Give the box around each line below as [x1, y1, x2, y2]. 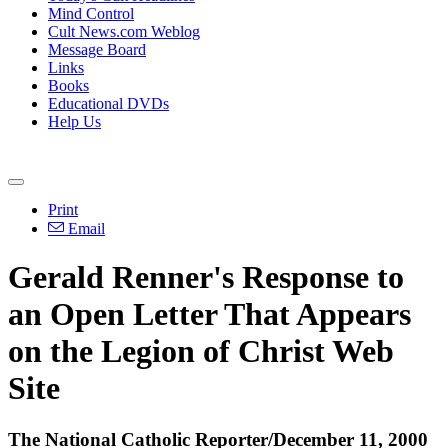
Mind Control [48, 5, 134, 22]
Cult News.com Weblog [48, 23, 200, 40]
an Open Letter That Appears [8, 296, 411, 333]
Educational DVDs [48, 95, 169, 112]
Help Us [48, 113, 101, 130]
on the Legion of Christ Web [8, 333, 394, 370]
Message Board [48, 41, 146, 58]
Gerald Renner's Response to [8, 259, 404, 296]
